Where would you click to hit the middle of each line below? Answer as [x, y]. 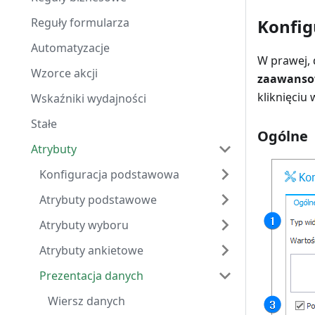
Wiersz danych [86, 301]
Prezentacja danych [91, 276]
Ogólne [283, 136]
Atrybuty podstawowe [98, 200]
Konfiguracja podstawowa [109, 174]
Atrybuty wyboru [84, 225]
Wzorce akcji [64, 73]
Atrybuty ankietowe [91, 250]
